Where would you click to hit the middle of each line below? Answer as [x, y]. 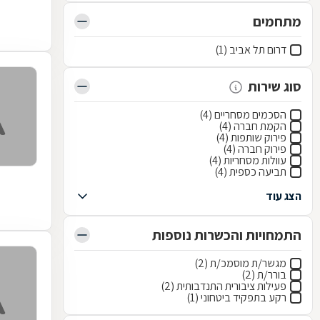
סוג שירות [275, 86]
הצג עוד [284, 196]
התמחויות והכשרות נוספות [227, 235]
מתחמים [277, 21]
